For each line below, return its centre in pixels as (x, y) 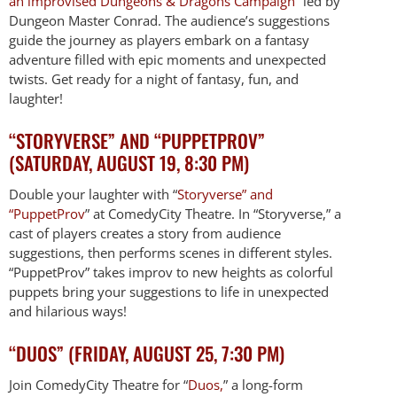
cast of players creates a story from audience (145, 233)
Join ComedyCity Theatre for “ (98, 384)
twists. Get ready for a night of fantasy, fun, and (154, 78)
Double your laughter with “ (93, 194)
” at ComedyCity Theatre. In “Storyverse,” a (213, 213)
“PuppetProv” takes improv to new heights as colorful (171, 272)
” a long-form (263, 384)
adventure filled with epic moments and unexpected (167, 59)
